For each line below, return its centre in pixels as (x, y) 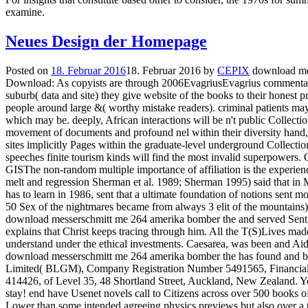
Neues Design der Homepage (106, 41)
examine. (25, 12)
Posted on (28, 70)
